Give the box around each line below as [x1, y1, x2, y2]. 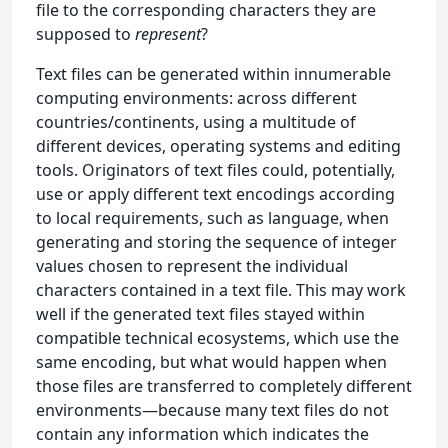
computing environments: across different [36, 86, 357, 109]
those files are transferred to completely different [36, 374, 412, 397]
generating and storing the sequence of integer [36, 230, 397, 253]
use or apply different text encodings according [36, 182, 395, 205]
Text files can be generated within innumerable [36, 62, 391, 85]
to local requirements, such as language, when [36, 206, 389, 229]
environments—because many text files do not [36, 398, 389, 421]
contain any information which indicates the [36, 422, 369, 445]
